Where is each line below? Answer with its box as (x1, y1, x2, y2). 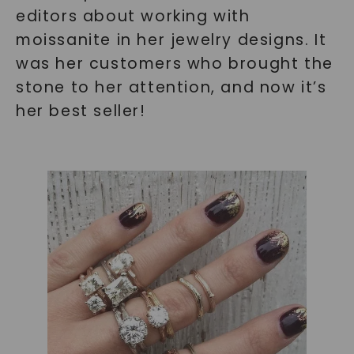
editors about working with (15, 5, 250, 27)
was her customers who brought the (15, 52, 333, 74)
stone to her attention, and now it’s (15, 76, 327, 98)
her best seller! (15, 100, 146, 122)
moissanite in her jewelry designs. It (15, 28, 327, 51)
